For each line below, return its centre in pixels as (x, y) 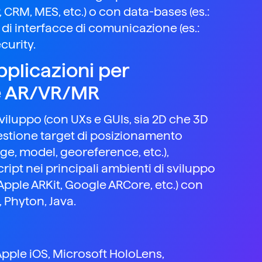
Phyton (24, 201)
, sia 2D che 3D (169, 120)
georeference (99, 152)
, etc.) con (177, 185)
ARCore (129, 185)
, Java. (60, 201)
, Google (84, 185)
